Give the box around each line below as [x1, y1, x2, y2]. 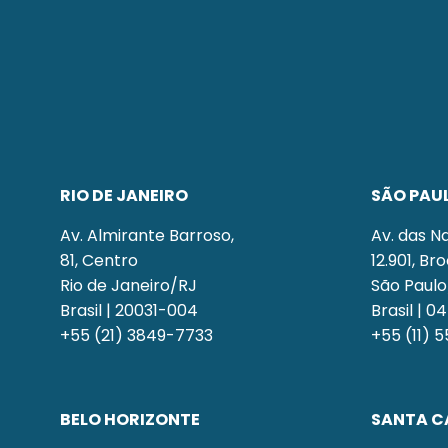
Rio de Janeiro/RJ [60, 273, 197, 297]
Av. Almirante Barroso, [60, 223, 234, 247]
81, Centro [60, 248, 138, 272]
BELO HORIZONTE [60, 408, 200, 432]
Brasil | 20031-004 [60, 298, 198, 322]
